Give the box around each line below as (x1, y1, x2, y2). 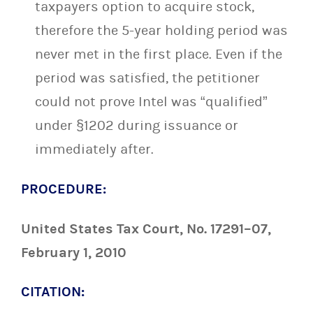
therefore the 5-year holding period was (35, 22, 288, 39)
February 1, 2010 (21, 244, 126, 261)
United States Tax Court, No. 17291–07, (21, 220, 271, 237)
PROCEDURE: (21, 180, 106, 197)
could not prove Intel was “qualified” (35, 94, 268, 110)
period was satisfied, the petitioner (35, 70, 260, 87)
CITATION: (21, 284, 85, 300)
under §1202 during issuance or (35, 117, 238, 134)
